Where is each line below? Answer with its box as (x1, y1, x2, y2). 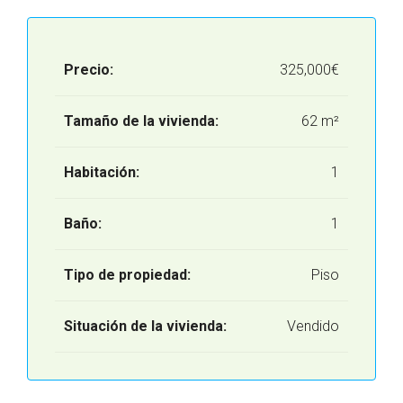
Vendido (287, 318, 339, 335)
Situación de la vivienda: (64, 318, 227, 335)
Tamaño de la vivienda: (64, 112, 219, 130)
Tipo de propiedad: (64, 266, 191, 283)
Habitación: (64, 164, 139, 181)
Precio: (64, 61, 113, 78)
